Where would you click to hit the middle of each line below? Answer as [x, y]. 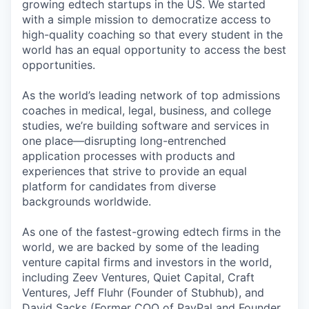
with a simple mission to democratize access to [147, 19]
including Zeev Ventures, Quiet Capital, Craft [138, 277]
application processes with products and [129, 156]
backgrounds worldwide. [87, 201]
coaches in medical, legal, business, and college [147, 110]
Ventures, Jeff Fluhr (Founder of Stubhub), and [143, 292]
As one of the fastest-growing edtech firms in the [151, 231]
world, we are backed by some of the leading [141, 247]
